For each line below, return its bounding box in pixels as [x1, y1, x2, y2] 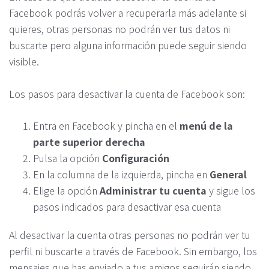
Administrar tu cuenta [100, 183, 207, 198]
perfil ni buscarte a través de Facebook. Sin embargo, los [9, 244, 257, 259]
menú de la [180, 118, 233, 133]
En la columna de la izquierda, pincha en [33, 167, 210, 182]
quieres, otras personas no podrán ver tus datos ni [9, 22, 230, 37]
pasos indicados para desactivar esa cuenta [33, 199, 221, 214]
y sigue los [207, 183, 255, 198]
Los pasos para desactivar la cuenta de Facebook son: [9, 86, 245, 101]
